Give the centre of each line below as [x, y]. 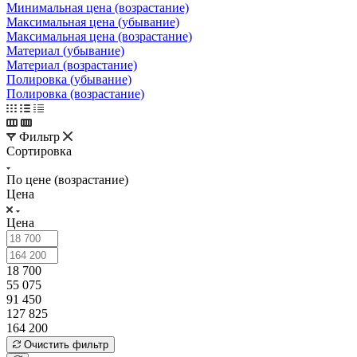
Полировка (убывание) [69, 79]
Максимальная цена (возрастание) [99, 36]
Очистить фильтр [66, 344]
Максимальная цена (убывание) [93, 22]
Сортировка [39, 151]
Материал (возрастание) [72, 65]
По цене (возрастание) [67, 179]
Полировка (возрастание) [75, 93]
